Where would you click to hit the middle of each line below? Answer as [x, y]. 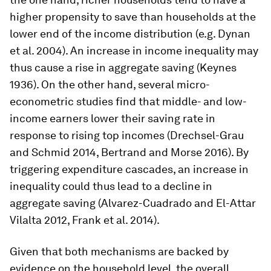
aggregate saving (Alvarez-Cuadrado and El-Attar [133, 203]
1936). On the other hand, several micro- [110, 84]
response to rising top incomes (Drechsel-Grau [127, 135]
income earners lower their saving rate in [113, 118]
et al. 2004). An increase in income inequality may [134, 51]
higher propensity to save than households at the [133, 17]
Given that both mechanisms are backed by [119, 251]
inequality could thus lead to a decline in [111, 186]
